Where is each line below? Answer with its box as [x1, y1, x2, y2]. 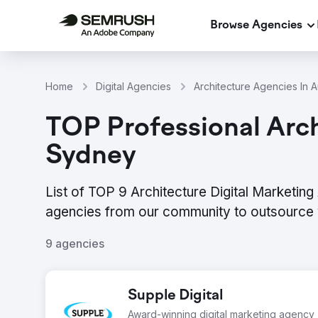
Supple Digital [128, 288, 223, 304]
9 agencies [45, 236, 104, 251]
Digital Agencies [96, 80, 171, 92]
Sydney [45, 143, 136, 171]
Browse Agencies [210, 18, 302, 32]
